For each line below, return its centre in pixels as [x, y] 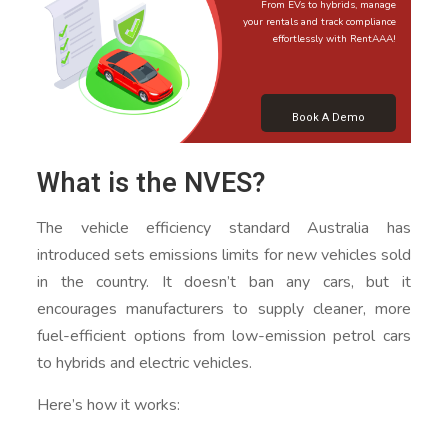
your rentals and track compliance [319, 22]
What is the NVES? [151, 183]
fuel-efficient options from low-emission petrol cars [224, 335]
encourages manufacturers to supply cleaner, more [224, 308]
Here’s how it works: [109, 404]
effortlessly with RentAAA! [334, 39]
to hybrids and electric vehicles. [145, 362]
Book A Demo [328, 117]
